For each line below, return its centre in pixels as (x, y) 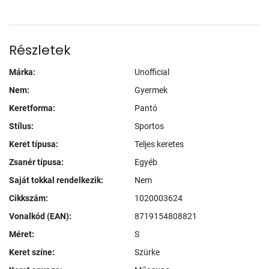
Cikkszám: (29, 198)
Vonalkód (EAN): (40, 216)
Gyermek (151, 90)
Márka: (22, 72)
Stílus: (21, 126)
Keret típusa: (34, 144)
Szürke (147, 252)
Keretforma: (32, 108)
